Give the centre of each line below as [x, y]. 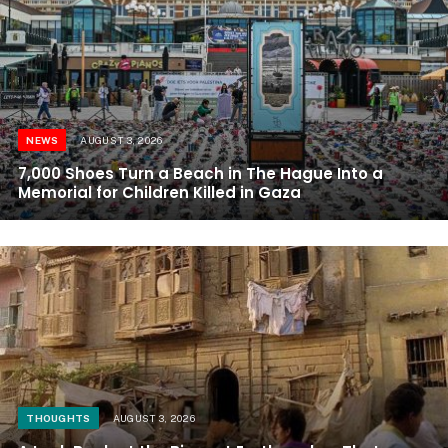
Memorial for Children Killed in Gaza [160, 192]
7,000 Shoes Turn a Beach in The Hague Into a [201, 173]
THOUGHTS [58, 417]
